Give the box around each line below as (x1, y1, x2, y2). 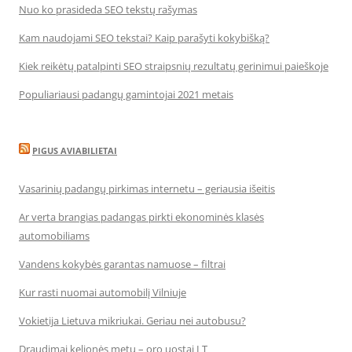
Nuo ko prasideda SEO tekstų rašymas (19, 2, 197, 16)
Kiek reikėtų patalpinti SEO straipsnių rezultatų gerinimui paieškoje (19, 59, 328, 73)
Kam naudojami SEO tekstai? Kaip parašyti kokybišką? (19, 31, 269, 45)
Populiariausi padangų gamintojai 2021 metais (19, 87, 233, 101)
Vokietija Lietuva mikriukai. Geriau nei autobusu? (19, 313, 246, 328)
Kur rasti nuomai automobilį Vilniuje (19, 285, 186, 299)
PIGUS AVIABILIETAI (32, 145, 117, 156)
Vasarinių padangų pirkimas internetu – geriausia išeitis (19, 181, 275, 196)
